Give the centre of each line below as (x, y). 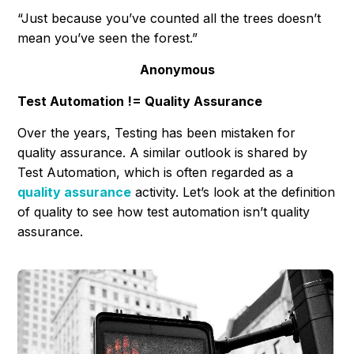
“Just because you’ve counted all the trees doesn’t (169, 19)
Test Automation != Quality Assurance (140, 102)
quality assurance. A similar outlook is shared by (163, 153)
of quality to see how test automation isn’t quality (164, 212)
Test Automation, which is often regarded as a (156, 173)
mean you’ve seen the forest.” (108, 38)
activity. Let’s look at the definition (233, 192)
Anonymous (177, 70)
